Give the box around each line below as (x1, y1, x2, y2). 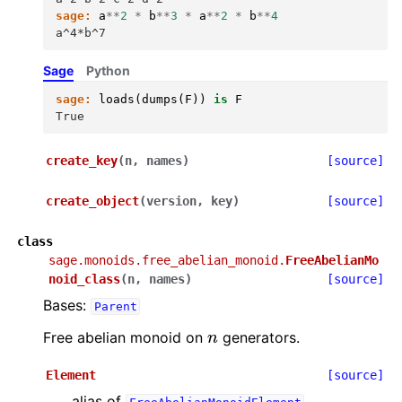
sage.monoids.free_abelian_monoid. (48, 253, 285, 267)
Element (46, 368, 96, 382)
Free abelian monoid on (43, 328, 207, 346)
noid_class (48, 272, 120, 286)
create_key (46, 153, 118, 168)
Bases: (43, 296, 91, 314)
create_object (46, 194, 139, 208)
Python (86, 63, 130, 78)
